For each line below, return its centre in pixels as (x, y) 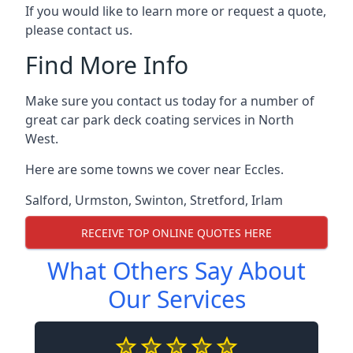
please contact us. (79, 30)
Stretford (217, 200)
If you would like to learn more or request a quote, (176, 11)
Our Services (176, 299)
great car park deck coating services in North (160, 120)
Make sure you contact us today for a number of (170, 101)
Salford (47, 200)
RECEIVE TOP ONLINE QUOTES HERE (176, 232)
